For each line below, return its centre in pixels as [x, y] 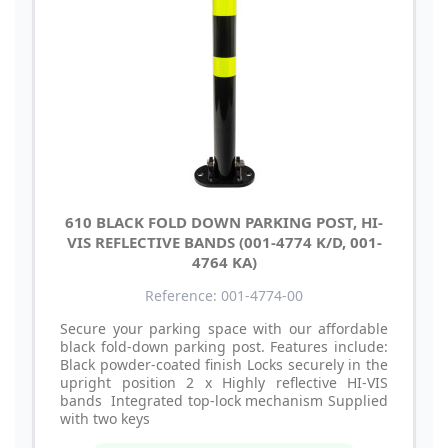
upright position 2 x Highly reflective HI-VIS [224, 382]
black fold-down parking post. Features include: [224, 346]
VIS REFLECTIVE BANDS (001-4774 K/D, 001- [224, 241]
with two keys [105, 418]
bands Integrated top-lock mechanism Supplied [224, 400]
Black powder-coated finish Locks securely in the [224, 364]
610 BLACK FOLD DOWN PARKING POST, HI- [224, 221]
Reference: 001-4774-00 [224, 295]
